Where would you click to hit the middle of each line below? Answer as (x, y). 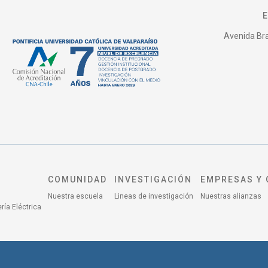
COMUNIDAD (78, 179)
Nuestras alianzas (231, 196)
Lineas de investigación (153, 196)
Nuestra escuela (76, 196)
